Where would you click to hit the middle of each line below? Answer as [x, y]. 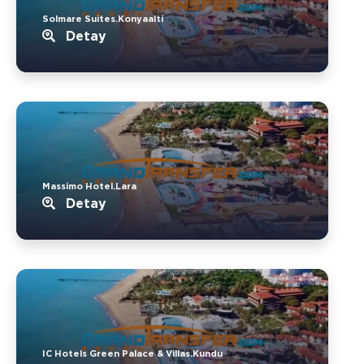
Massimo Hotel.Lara [89, 186]
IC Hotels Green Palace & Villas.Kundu [132, 353]
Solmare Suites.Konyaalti [103, 18]
